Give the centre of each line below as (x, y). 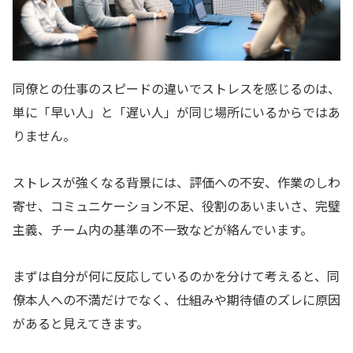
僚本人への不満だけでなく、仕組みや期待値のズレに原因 (176, 300)
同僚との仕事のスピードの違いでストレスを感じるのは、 (176, 89)
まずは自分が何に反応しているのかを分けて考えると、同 (176, 276)
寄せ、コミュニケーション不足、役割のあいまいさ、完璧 (176, 206)
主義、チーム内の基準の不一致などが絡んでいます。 (163, 230)
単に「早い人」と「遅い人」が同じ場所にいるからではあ (176, 112)
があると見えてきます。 (81, 323)
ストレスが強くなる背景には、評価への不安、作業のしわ (176, 182)
